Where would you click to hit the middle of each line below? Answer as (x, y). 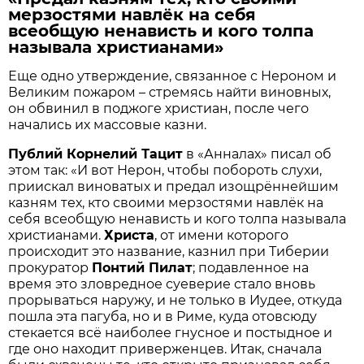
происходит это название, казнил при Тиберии (169, 251)
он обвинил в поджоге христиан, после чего (159, 108)
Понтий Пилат (143, 267)
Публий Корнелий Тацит (96, 154)
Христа (130, 235)
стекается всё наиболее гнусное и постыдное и (171, 332)
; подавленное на (251, 267)
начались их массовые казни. (108, 124)
